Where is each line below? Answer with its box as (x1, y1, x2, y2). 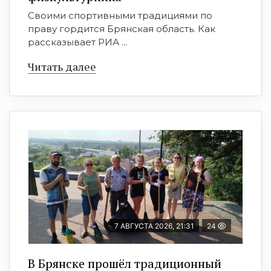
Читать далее (28, 59, 96, 74)
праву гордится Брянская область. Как (28, 23, 215, 35)
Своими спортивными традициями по (28, 10, 212, 22)
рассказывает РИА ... (28, 36, 127, 48)
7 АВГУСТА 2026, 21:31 (114, 221, 194, 231)
